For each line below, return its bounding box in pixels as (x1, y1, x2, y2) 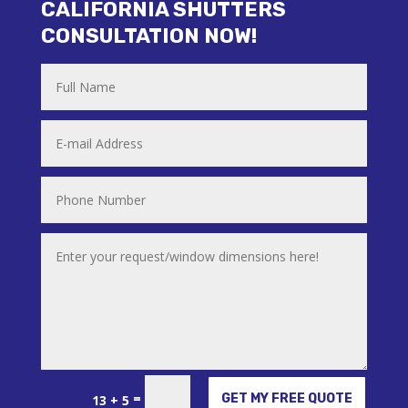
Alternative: (31, 382, 103, 402)
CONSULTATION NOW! (40, 23, 257, 48)
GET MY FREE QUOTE (221, 390, 353, 406)
